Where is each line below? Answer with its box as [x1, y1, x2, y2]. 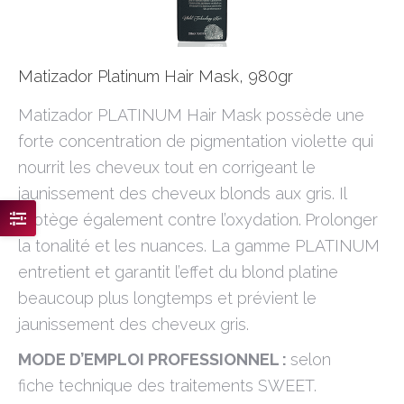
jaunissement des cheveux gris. [18, 315, 249, 334]
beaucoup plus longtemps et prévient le [18, 289, 317, 308]
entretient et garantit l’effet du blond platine [18, 262, 338, 281]
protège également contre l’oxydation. [18, 210, 301, 229]
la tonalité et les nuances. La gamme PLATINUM [18, 236, 380, 255]
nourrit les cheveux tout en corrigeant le [18, 158, 316, 177]
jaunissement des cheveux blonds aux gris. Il [18, 184, 346, 203]
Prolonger [305, 210, 378, 229]
